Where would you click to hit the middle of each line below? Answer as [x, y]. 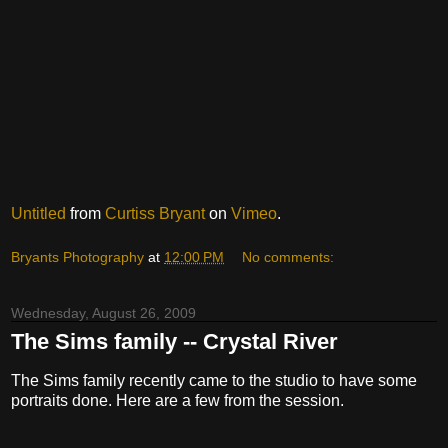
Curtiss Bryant [155, 214]
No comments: [288, 256]
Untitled [38, 214]
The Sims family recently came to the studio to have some [214, 380]
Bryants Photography [77, 256]
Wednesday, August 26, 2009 [103, 312]
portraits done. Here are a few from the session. [177, 400]
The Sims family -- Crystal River [174, 341]
